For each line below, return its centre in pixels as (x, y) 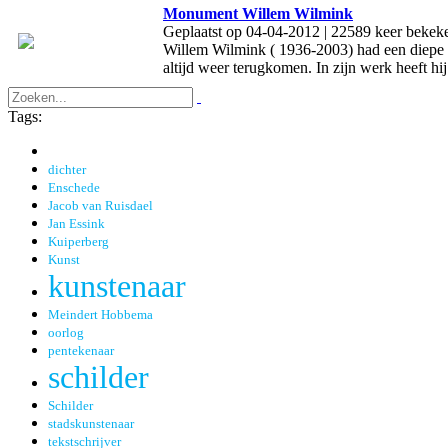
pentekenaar (81, 351)
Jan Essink (76, 224)
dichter (67, 170)
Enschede (74, 188)
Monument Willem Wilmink (258, 14)
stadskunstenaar (91, 424)
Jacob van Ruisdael (100, 206)
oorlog (66, 333)
